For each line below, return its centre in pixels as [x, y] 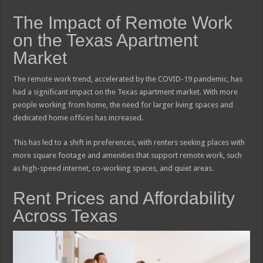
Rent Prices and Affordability [124, 198]
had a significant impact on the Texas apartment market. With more [126, 92]
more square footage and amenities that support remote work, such [128, 155]
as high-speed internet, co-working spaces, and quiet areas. [114, 168]
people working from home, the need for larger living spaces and [123, 104]
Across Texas [65, 215]
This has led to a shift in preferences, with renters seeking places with [129, 142]
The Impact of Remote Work [123, 22]
